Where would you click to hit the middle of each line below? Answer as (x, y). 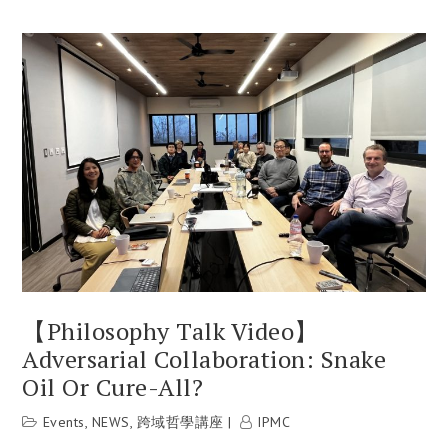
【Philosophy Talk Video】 (170, 331)
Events (63, 422)
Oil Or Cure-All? (113, 387)
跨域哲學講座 (180, 422)
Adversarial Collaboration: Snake (204, 359)
